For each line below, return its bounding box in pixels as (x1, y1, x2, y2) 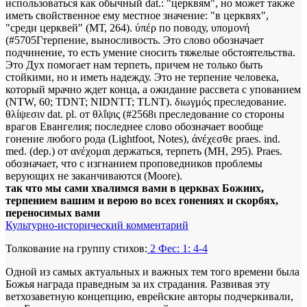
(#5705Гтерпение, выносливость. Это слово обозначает (5, 34, 264, 47)
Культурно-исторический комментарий (5, 219, 188, 232)
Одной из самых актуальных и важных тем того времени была (5, 266, 299, 278)
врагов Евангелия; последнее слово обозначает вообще (5, 121, 263, 133)
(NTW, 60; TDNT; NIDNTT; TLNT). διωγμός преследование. (5, 96, 286, 108)
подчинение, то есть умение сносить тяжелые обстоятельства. (5, 47, 295, 59)
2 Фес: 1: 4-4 (147, 243, 208, 255)
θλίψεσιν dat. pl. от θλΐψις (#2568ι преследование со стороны (5, 108, 284, 121)
